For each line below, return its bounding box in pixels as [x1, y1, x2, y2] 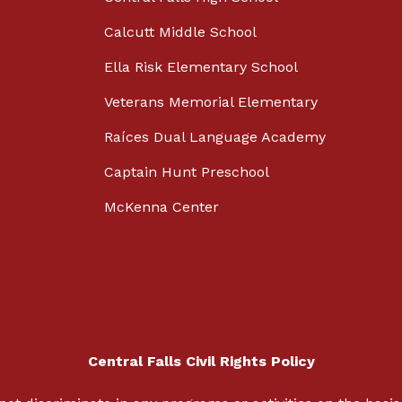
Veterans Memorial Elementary [104, 93, 318, 111]
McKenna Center [104, 198, 219, 216]
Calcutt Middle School [104, 23, 257, 41]
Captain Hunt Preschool [104, 163, 269, 181]
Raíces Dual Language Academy [104, 128, 326, 146]
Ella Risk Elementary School [104, 58, 298, 76]
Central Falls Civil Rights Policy [87, 353, 315, 371]
